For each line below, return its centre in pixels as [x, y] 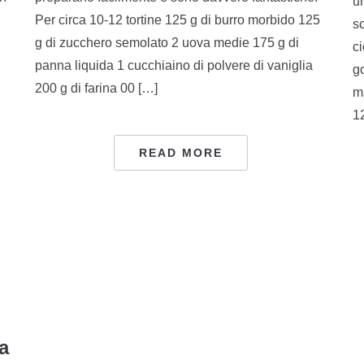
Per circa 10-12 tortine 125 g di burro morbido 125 [177, 19]
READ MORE [181, 152]
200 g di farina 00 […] [96, 88]
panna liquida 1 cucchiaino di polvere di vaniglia [173, 65]
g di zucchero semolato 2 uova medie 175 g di [167, 42]
